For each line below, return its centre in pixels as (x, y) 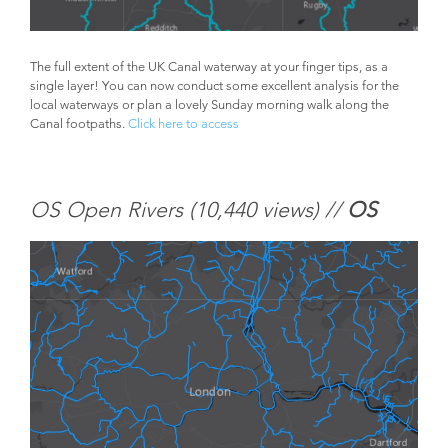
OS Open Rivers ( (112, 209)
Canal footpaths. (79, 123)
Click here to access (183, 123)
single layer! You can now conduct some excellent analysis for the (214, 85)
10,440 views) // (271, 209)
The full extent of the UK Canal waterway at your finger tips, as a (209, 66)
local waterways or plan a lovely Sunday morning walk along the (209, 104)
